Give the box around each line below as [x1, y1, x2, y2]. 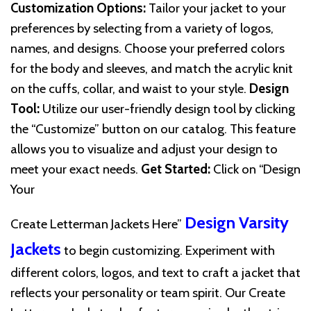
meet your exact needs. [10, 161, 141, 178]
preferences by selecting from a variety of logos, [10, 20, 274, 37]
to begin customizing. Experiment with [61, 242, 275, 259]
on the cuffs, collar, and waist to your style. [10, 81, 249, 97]
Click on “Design [210, 161, 301, 178]
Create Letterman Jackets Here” [10, 216, 185, 233]
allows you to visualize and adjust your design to [10, 141, 278, 158]
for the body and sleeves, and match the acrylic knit [10, 60, 293, 77]
